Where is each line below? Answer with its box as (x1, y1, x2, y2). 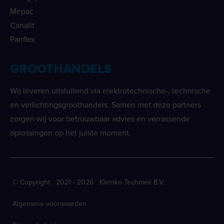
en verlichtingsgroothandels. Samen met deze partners (10, 98, 201, 110)
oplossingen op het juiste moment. (10, 126, 131, 138)
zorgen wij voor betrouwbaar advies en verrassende (10, 112, 190, 124)
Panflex (10, 33, 35, 45)
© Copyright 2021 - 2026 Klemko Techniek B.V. (12, 176, 164, 187)
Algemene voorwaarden (12, 198, 86, 209)
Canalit (10, 19, 34, 31)
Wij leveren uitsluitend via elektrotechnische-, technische (10, 84, 210, 96)
